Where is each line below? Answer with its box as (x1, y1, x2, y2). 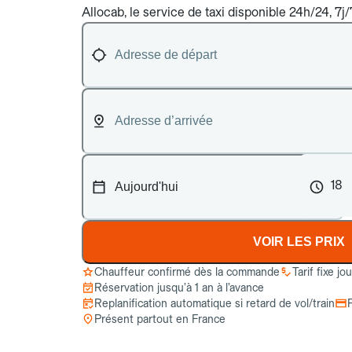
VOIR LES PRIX (253, 235, 346, 248)
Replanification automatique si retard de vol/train (94, 297, 335, 310)
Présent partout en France (94, 313, 225, 325)
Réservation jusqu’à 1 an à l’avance (94, 281, 264, 294)
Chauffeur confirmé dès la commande (94, 266, 280, 278)
